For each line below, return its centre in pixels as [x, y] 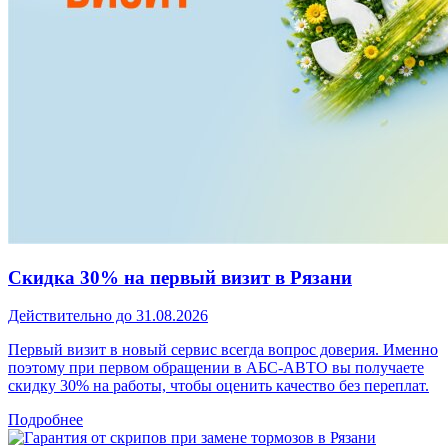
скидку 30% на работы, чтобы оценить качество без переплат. [218, 386]
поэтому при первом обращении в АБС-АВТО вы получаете [216, 368]
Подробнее [45, 420]
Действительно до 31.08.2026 [108, 316]
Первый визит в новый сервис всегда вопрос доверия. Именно [223, 350]
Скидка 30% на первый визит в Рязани [180, 277]
